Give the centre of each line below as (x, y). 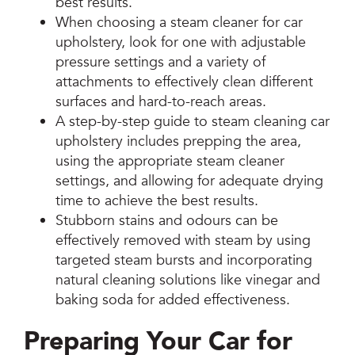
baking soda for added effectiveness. (173, 300)
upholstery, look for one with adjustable (181, 43)
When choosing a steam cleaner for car (179, 23)
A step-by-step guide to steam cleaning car (193, 122)
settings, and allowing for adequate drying (190, 181)
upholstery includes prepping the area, (179, 142)
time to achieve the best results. (157, 201)
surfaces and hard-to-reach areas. (161, 102)
